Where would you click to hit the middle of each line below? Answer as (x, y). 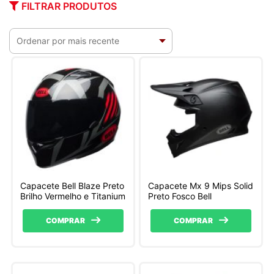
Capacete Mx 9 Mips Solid (201, 186)
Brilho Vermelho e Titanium (73, 196)
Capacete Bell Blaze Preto (72, 186)
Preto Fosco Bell (180, 196)
